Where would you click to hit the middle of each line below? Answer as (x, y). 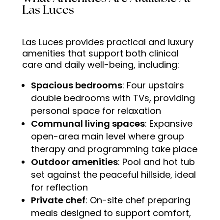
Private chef (58, 200)
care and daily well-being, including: (100, 64)
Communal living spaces (88, 123)
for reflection (59, 187)
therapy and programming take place (114, 149)
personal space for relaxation (96, 110)
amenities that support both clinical (100, 53)
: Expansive (168, 123)
